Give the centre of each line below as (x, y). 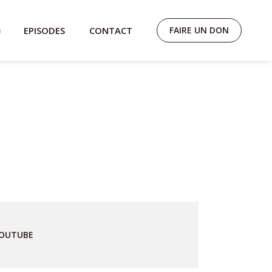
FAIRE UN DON (199, 30)
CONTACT (111, 30)
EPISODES (44, 30)
